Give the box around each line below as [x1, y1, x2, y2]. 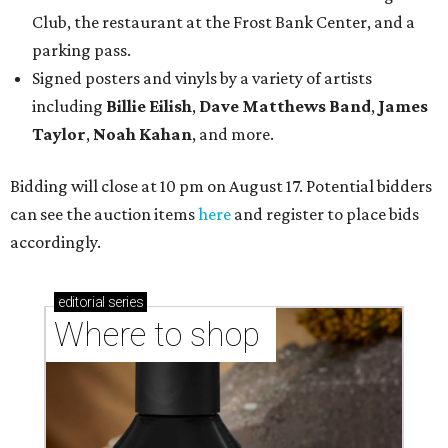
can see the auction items [10, 203, 198, 224]
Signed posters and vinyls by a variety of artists [32, 67, 372, 88]
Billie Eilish [106, 95, 192, 116]
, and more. [192, 123, 274, 144]
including [32, 95, 106, 116]
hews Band [285, 95, 371, 116]
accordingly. [10, 231, 101, 252]
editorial [58, 293, 105, 310]
